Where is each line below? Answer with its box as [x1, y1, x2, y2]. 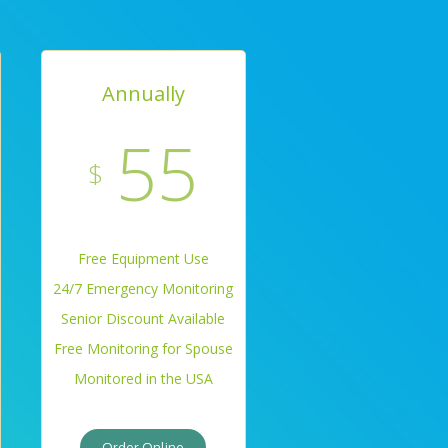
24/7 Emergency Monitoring [53, 279, 234, 298]
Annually [101, 80, 185, 107]
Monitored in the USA [73, 369, 213, 388]
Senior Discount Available [61, 309, 226, 328]
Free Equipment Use [77, 249, 209, 268]
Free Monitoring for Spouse [53, 339, 233, 358]
